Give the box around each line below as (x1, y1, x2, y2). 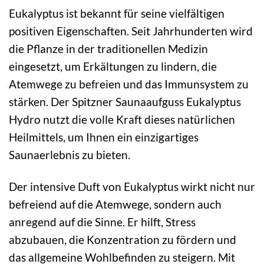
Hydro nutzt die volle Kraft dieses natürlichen (9, 112, 235, 126)
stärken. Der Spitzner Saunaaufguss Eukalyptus (9, 94, 241, 108)
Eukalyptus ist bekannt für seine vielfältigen (9, 6, 225, 20)
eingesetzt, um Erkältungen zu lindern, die (9, 59, 217, 73)
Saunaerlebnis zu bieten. (9, 147, 130, 161)
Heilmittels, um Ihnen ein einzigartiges (9, 130, 199, 144)
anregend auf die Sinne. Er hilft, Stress (9, 215, 196, 229)
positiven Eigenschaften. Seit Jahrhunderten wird (9, 24, 253, 38)
